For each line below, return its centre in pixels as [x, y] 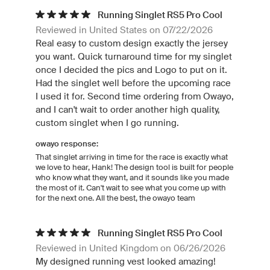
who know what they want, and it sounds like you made [132, 177]
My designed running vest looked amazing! [126, 261]
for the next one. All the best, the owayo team [115, 198]
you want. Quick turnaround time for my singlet [134, 56]
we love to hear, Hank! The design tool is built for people [134, 167]
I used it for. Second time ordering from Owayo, [135, 96]
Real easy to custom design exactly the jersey [132, 43]
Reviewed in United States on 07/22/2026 [124, 30]
